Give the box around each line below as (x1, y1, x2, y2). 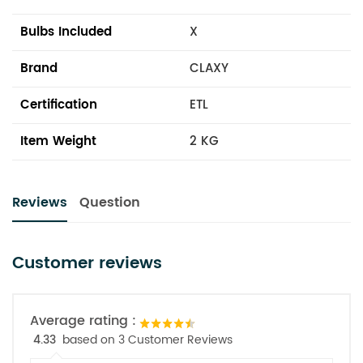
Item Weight (20, 131, 96, 152)
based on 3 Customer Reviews (62, 331, 233, 350)
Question (79, 192, 140, 214)
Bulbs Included (20, 22, 112, 43)
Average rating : (30, 310, 136, 332)
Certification (20, 95, 97, 116)
